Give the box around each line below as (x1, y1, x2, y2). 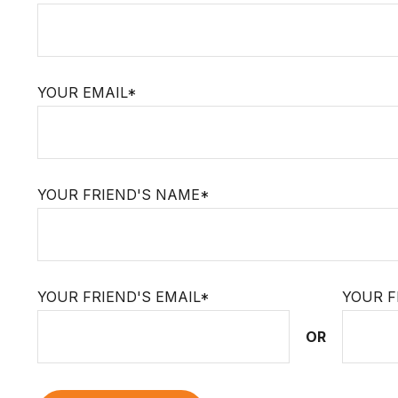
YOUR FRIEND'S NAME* (37, 186, 210, 203)
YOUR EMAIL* (37, 84, 137, 101)
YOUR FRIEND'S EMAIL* (37, 288, 210, 306)
